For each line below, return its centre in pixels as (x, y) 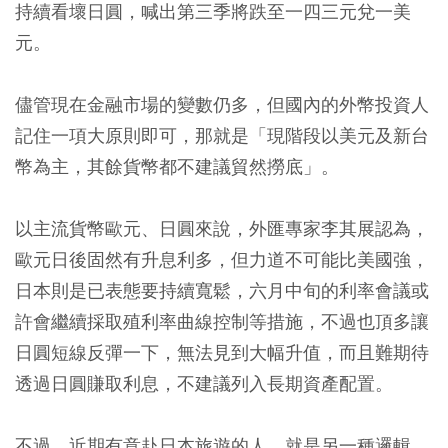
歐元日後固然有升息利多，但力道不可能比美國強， (222, 260)
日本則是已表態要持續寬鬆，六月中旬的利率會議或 (222, 291)
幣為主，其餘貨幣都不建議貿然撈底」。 (177, 167)
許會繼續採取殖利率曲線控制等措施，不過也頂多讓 (222, 322)
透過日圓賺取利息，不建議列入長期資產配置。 (204, 384)
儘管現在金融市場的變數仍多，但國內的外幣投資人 (222, 105)
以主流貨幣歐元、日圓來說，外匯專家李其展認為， (222, 229)
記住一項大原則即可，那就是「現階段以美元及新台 (222, 136)
